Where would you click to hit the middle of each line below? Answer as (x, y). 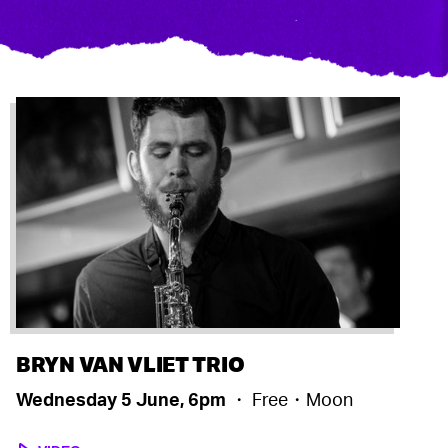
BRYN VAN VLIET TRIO (130, 363)
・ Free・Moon (291, 398)
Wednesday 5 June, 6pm (123, 398)
